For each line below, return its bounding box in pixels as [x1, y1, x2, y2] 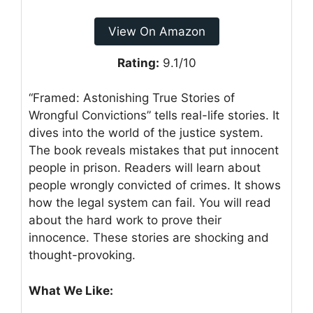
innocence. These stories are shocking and [29, 231, 269, 245]
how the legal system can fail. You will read [29, 196, 271, 210]
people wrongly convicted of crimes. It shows [29, 178, 281, 193]
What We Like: [29, 283, 113, 298]
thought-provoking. [29, 248, 136, 263]
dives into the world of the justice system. [29, 126, 263, 140]
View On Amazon [108, 24, 205, 38]
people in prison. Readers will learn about [29, 161, 261, 175]
